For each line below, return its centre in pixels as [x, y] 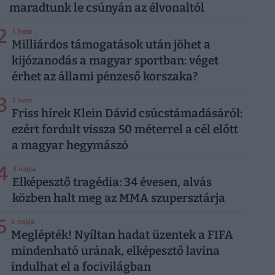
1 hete [22, 31]
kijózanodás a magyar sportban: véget [115, 61]
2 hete [22, 100]
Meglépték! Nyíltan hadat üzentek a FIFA [122, 235]
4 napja [23, 222]
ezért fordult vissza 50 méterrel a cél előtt [125, 130]
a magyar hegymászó [70, 145]
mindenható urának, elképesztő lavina [115, 251]
